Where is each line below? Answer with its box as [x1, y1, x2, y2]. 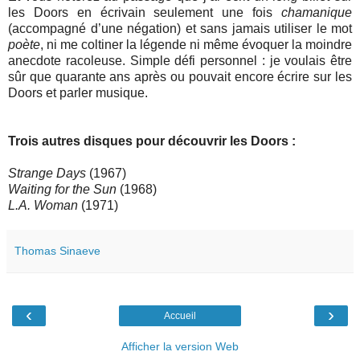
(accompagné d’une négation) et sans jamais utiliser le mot [8, 21, 352, 35]
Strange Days [8, 166, 86, 180]
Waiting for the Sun [8, 182, 117, 196]
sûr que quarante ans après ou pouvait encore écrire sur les [8, 69, 352, 84]
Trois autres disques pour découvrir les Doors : [8, 133, 296, 148]
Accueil [164, 309, 196, 321]
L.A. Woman [8, 198, 78, 212]
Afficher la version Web [121, 339, 239, 353]
